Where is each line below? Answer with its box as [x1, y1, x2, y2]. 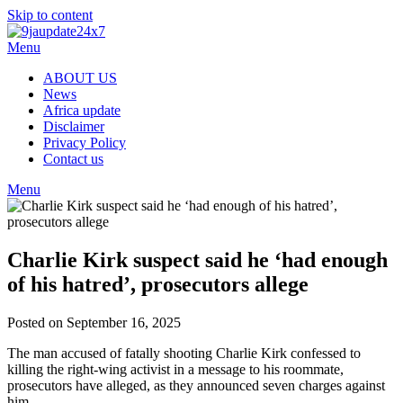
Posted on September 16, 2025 [7, 314, 181, 330]
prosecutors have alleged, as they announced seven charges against [7, 377, 385, 393]
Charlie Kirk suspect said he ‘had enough [7, 247, 388, 272]
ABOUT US [43, 70, 117, 85]
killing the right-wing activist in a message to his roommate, [7, 361, 344, 377]
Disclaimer [43, 119, 104, 134]
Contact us [43, 151, 103, 166]
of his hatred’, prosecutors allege [7, 272, 309, 296]
